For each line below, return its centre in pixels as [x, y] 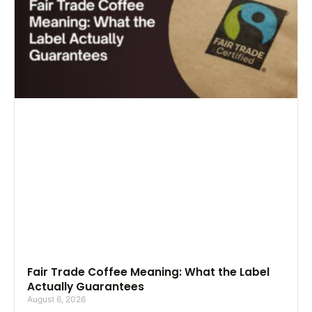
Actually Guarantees [86, 287]
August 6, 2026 [56, 299]
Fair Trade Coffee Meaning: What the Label [148, 272]
